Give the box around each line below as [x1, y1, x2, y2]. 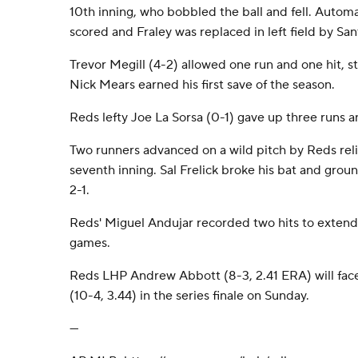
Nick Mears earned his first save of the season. [70, 77, 335, 93]
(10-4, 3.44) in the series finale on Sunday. [70, 288, 309, 304]
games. [70, 235, 110, 251]
